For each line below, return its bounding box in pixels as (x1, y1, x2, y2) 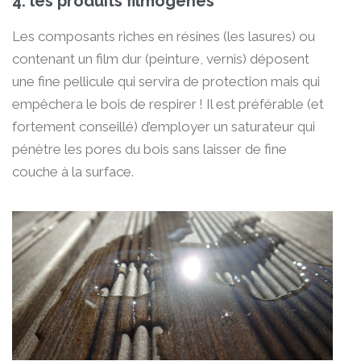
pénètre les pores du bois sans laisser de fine (12, 141, 287, 158)
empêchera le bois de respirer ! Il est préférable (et (12, 96, 324, 113)
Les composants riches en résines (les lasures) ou (12, 28, 315, 45)
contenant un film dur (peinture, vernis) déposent (12, 51, 309, 68)
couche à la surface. (12, 164, 134, 180)
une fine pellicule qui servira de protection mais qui (12, 73, 320, 90)
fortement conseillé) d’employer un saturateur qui (12, 118, 315, 135)
